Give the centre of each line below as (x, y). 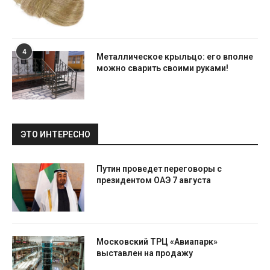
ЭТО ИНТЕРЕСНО (55, 134)
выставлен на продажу (145, 253)
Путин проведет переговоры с (159, 169)
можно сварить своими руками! (162, 68)
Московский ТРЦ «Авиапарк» (157, 242)
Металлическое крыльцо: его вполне (175, 57)
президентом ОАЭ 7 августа (154, 180)
